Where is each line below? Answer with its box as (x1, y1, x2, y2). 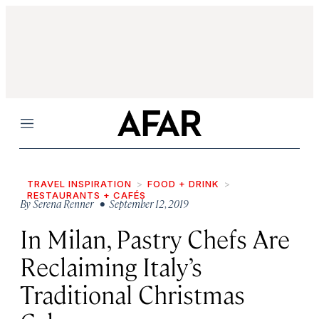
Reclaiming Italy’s (20, 250, 202, 282)
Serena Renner (33, 197, 93, 210)
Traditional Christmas (20, 278, 245, 310)
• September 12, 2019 (95, 197, 189, 210)
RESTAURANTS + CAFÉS (27, 189, 146, 201)
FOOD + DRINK (147, 178, 219, 189)
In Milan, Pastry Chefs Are (20, 222, 290, 254)
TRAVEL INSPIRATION (27, 178, 132, 189)
